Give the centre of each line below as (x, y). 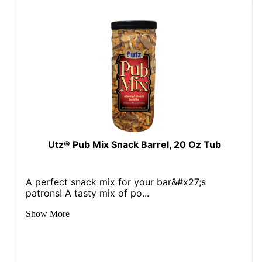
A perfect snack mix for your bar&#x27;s (116, 182)
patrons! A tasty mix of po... (88, 193)
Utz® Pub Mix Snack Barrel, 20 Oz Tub (134, 144)
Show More (48, 213)
